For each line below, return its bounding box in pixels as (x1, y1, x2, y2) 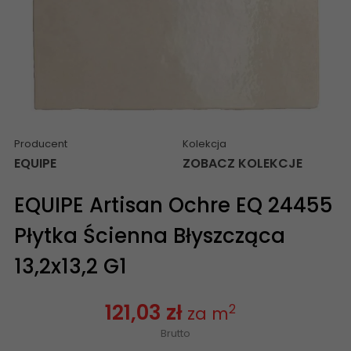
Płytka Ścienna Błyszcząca (14, 221, 285, 250)
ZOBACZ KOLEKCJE (183, 154, 302, 172)
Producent (14, 136, 67, 151)
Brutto (161, 325, 190, 341)
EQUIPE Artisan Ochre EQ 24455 (14, 190, 333, 219)
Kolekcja (183, 136, 226, 151)
